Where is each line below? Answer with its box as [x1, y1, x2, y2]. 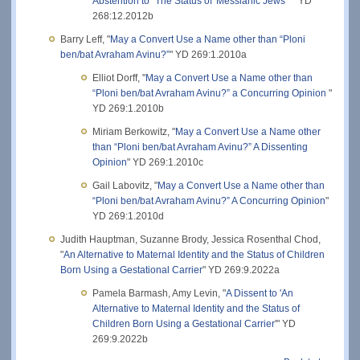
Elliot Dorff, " [92, 72, 145, 84]
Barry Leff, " [60, 33, 110, 45]
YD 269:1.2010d [92, 210, 164, 222]
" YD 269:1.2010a [170, 48, 247, 60]
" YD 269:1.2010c [127, 156, 203, 168]
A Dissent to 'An [226, 287, 293, 299]
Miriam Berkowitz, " [92, 125, 175, 137]
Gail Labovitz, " [92, 179, 157, 191]
